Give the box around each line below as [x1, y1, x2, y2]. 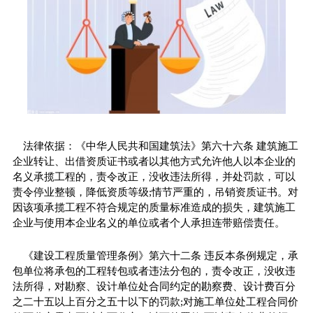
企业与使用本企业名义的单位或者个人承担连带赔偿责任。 [12, 217, 285, 228]
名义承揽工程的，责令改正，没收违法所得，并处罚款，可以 [12, 170, 296, 182]
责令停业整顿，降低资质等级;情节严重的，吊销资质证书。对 [12, 186, 298, 198]
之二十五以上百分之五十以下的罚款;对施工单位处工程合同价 [12, 296, 298, 307]
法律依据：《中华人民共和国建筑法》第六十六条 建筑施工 [22, 140, 298, 152]
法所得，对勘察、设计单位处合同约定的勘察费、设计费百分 [12, 280, 296, 292]
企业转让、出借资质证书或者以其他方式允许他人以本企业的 [12, 155, 296, 167]
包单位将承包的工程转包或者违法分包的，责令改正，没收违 [12, 265, 296, 277]
